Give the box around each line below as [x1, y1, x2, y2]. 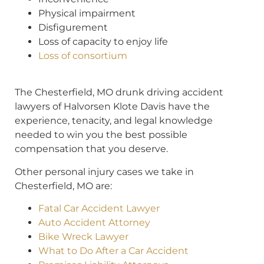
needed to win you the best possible [15, 129, 187, 141]
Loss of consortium [38, 50, 127, 62]
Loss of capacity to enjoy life [38, 36, 168, 48]
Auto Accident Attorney [38, 217, 150, 229]
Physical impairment [38, 8, 136, 19]
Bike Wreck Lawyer [38, 231, 128, 243]
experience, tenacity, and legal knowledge [15, 115, 213, 127]
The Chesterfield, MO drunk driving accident [15, 87, 223, 98]
